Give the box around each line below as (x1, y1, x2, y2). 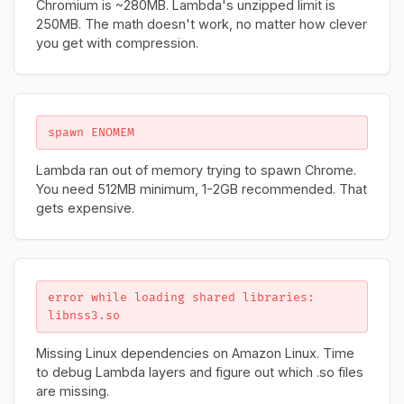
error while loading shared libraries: (48, 290, 315, 305)
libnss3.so (48, 308, 120, 323)
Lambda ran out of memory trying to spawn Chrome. (36, 162, 356, 178)
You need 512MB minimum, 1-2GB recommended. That (36, 181, 367, 197)
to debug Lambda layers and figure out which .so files (36, 364, 363, 380)
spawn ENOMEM (48, 125, 134, 140)
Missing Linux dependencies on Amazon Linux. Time (36, 345, 354, 361)
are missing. (36, 383, 109, 399)
